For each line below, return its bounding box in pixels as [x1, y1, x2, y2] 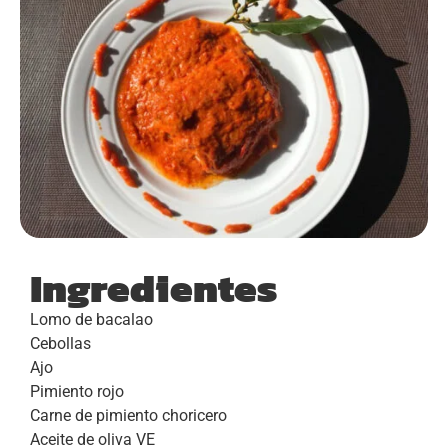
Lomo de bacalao [30, 310, 153, 330]
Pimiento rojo [30, 382, 124, 402]
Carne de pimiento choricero [30, 406, 227, 426]
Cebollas [30, 334, 91, 354]
